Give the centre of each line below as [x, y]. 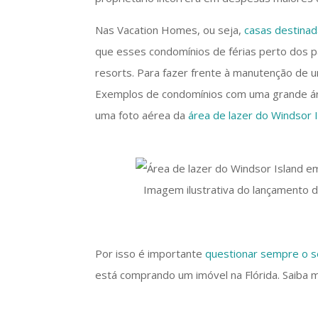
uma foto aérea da [142, 115]
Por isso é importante [150, 253]
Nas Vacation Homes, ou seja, [170, 30]
